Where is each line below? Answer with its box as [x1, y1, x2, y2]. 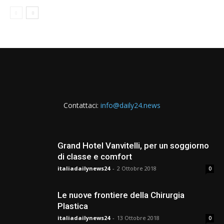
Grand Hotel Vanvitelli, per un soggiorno [57, 140, 209, 151]
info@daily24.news [100, 100, 160, 110]
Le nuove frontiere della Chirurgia [57, 190, 184, 200]
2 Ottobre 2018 [117, 164, 156, 172]
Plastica [57, 201, 88, 211]
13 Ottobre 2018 [117, 214, 159, 222]
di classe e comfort [57, 151, 132, 162]
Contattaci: [63, 100, 100, 110]
